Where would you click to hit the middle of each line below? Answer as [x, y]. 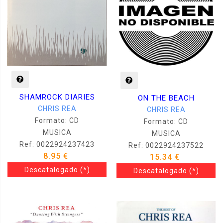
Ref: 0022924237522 [166, 146]
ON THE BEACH [166, 98]
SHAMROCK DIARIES [57, 97]
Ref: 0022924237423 [57, 145]
